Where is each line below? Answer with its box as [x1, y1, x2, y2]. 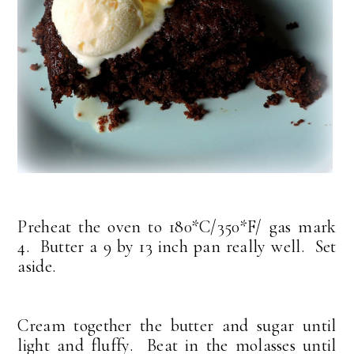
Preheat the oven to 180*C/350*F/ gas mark [17, 217, 337, 238]
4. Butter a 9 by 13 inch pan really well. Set [17, 236, 337, 258]
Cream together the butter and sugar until [17, 315, 337, 337]
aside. [17, 256, 56, 277]
